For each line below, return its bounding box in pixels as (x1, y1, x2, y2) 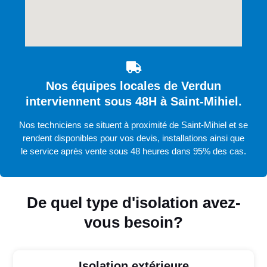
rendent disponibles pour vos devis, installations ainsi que (23, 133, 244, 144)
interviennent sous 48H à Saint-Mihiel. (25, 95, 242, 108)
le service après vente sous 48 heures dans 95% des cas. (21, 146, 246, 157)
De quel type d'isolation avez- (26, 194, 241, 212)
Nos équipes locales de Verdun (46, 79, 221, 93)
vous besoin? (84, 213, 183, 232)
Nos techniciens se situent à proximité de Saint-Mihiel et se (19, 120, 248, 131)
